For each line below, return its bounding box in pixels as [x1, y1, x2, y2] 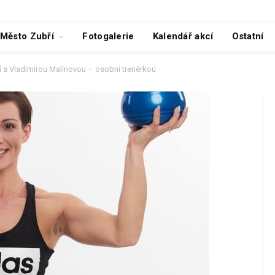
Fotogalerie [82, 31, 134, 42]
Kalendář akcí [152, 31, 214, 42]
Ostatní [231, 31, 264, 42]
